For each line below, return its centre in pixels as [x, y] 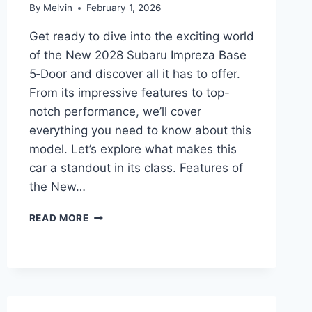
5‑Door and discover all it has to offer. [134, 74]
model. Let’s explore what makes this [133, 149]
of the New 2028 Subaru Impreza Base [138, 55]
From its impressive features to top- [129, 93]
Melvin [57, 8]
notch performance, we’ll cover [115, 112]
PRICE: [105, 303]
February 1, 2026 [123, 8]
